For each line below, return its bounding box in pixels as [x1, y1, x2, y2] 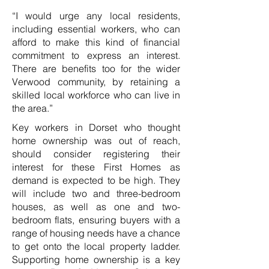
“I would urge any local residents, [12, 10, 180, 22]
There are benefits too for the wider [12, 62, 180, 74]
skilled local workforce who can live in [12, 89, 180, 101]
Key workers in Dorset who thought [12, 121, 180, 133]
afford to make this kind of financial [12, 36, 180, 48]
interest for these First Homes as [12, 161, 180, 173]
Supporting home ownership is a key [12, 253, 180, 265]
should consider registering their [12, 148, 180, 160]
